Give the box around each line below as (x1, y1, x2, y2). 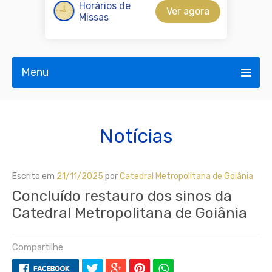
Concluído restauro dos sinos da (12, 188, 232, 205)
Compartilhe (12, 242, 63, 253)
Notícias (100, 124, 172, 148)
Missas (79, 12, 109, 23)
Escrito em (12, 171, 56, 182)
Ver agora (166, 5, 209, 17)
